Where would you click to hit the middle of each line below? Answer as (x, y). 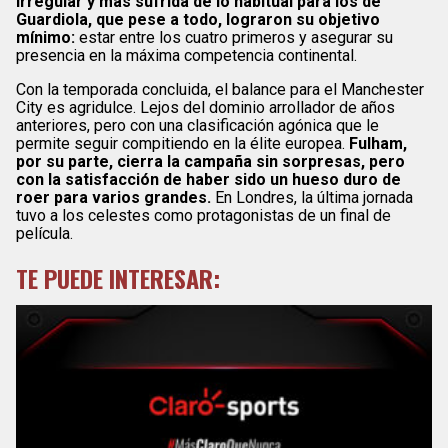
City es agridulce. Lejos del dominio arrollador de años (205, 107)
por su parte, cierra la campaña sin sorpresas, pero (210, 161)
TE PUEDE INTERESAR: (118, 277)
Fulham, (376, 143)
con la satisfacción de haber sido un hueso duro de (208, 179)
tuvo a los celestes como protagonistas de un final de (203, 215)
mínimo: (45, 37)
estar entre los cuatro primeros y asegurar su (234, 37)
